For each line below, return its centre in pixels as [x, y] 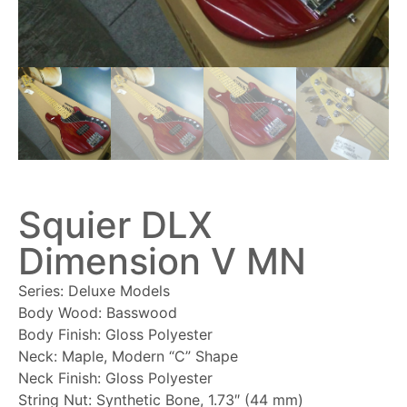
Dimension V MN [162, 261]
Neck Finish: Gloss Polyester [115, 378]
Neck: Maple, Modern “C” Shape [128, 356]
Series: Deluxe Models [94, 291]
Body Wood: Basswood [98, 313]
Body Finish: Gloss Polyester [115, 334]
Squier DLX [115, 225]
